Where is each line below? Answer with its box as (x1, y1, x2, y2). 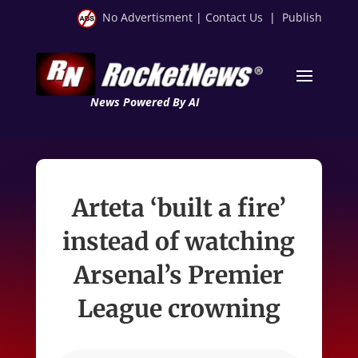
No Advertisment (102, 10, 193, 25)
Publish (282, 10, 323, 25)
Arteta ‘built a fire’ (71, 192, 286, 223)
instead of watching (62, 225, 296, 257)
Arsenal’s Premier (74, 259, 284, 290)
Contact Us (205, 10, 264, 25)
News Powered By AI (89, 93, 199, 109)
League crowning (77, 292, 280, 324)
